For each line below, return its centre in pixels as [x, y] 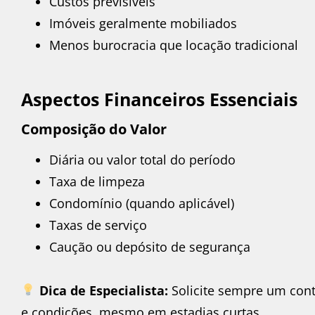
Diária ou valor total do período [142, 159]
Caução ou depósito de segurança [150, 246]
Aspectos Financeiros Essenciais [159, 99]
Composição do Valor [94, 129]
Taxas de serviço [98, 225]
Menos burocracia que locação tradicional [174, 45]
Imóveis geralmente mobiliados [143, 24]
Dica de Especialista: [103, 290]
